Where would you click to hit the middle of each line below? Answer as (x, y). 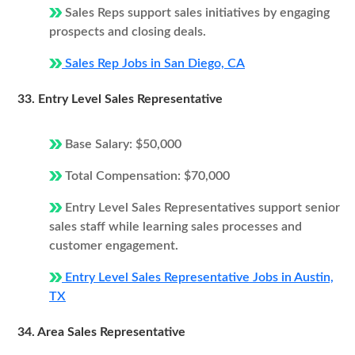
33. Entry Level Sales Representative (120, 99)
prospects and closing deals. (128, 32)
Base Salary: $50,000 (122, 144)
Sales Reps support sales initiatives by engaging (196, 13)
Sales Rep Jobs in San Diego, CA (153, 63)
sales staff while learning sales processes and (176, 227)
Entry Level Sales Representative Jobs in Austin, (198, 277)
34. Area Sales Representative (101, 332)
